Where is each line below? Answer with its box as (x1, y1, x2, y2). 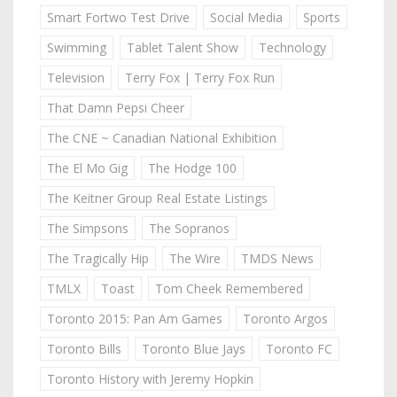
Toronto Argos (243, 309, 328, 327)
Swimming (47, 38, 106, 56)
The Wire (169, 249, 221, 267)
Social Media (210, 8, 283, 26)
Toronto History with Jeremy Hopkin (47, 370, 253, 387)
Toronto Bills (47, 339, 121, 357)
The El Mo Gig (47, 159, 128, 176)
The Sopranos (149, 219, 230, 237)
